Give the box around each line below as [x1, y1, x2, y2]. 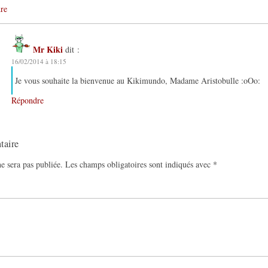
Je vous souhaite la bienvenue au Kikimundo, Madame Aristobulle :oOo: [15, 74, 260, 86]
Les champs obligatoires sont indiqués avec [65, 159, 213, 170]
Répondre [11, 94, 44, 106]
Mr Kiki [33, 42, 63, 56]
